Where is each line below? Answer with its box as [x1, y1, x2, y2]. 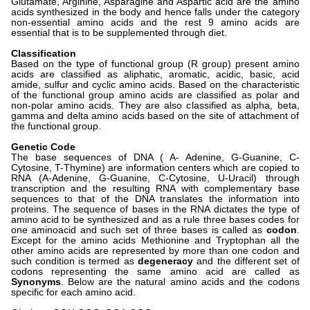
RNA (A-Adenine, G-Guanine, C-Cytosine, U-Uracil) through [10, 173, 300, 184]
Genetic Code [10, 142, 75, 153]
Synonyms [10, 277, 61, 288]
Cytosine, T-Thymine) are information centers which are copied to [10, 163, 300, 174]
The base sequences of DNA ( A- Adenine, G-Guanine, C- [10, 152, 300, 163]
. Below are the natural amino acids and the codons [60, 277, 300, 288]
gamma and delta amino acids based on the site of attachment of [10, 111, 300, 122]
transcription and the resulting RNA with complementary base [10, 183, 300, 194]
